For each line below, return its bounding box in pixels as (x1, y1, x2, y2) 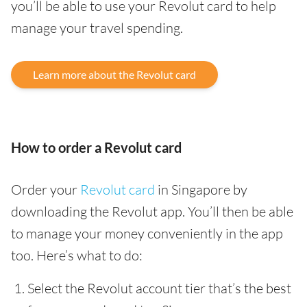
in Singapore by (155, 181, 247, 198)
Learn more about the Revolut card (33, 68, 196, 81)
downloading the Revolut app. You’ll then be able (11, 203, 293, 220)
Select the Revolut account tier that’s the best (27, 280, 291, 297)
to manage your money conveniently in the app (11, 225, 283, 242)
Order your (11, 181, 80, 198)
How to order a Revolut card (11, 139, 182, 156)
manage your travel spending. (11, 19, 183, 36)
